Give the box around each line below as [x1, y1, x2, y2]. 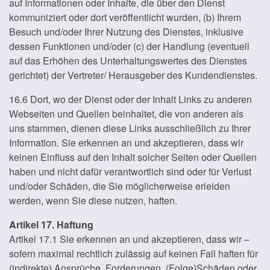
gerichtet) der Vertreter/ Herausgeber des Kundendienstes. [9, 68, 257, 82]
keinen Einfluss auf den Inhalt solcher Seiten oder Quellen [9, 150, 257, 164]
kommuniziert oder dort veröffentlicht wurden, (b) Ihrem [9, 10, 241, 24]
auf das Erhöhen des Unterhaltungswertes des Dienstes [9, 54, 247, 67]
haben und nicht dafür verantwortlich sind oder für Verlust [9, 165, 251, 178]
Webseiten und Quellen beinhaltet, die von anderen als [9, 107, 243, 121]
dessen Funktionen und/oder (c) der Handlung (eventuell [9, 39, 250, 53]
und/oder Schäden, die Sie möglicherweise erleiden [9, 179, 230, 193]
